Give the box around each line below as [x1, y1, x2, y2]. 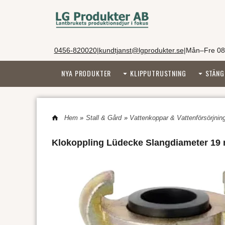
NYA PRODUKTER [61, 68, 111, 78]
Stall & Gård [85, 114, 122, 122]
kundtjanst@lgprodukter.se [98, 46, 184, 54]
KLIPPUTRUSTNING [130, 68, 186, 78]
